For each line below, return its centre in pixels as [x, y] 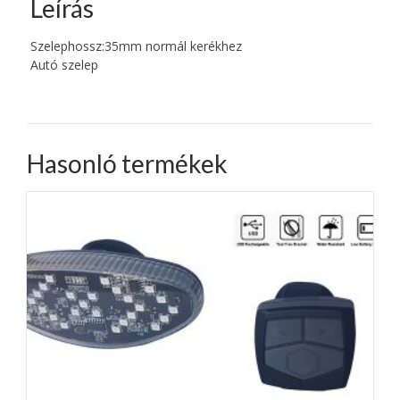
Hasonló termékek [127, 164]
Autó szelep [64, 65]
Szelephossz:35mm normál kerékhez [136, 46]
